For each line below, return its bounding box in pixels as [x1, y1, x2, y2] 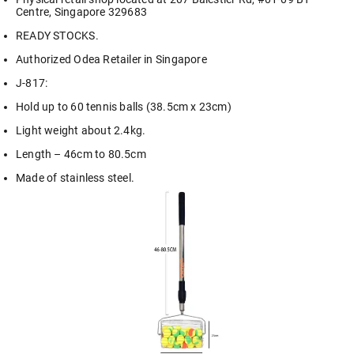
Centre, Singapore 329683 [16, 6, 148, 19]
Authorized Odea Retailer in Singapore [16, 53, 207, 66]
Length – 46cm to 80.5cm [16, 148, 146, 161]
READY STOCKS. [16, 29, 99, 43]
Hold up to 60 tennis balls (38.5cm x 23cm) [16, 100, 232, 114]
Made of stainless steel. [16, 171, 135, 185]
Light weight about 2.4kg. [16, 124, 146, 137]
